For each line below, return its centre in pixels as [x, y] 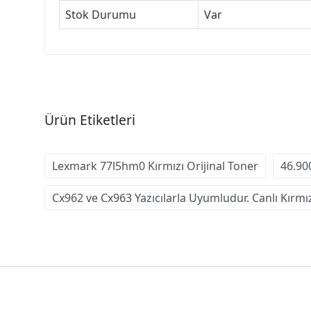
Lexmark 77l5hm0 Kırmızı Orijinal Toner [155, 166]
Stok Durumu [101, 14]
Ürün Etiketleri [90, 119]
